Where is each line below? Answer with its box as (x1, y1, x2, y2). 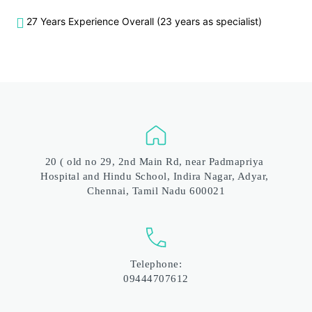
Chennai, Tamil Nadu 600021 (87, 185, 225, 196)
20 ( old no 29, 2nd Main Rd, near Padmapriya (45, 155, 264, 167)
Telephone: (130, 258, 182, 270)
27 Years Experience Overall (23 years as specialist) (26, 15, 262, 27)
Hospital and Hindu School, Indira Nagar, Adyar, (40, 170, 269, 182)
